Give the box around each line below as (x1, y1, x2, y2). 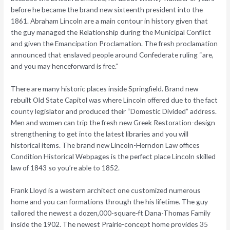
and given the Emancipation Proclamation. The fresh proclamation (11, 39, 218, 48)
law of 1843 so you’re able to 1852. (11, 163, 120, 172)
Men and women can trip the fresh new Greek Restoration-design (11, 118, 216, 127)
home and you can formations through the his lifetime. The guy (11, 197, 208, 206)
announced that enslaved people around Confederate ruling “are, (11, 50, 214, 60)
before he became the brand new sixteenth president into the (11, 5, 203, 14)
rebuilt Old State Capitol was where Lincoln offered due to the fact (11, 95, 218, 104)
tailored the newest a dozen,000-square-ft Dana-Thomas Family (11, 208, 211, 217)
